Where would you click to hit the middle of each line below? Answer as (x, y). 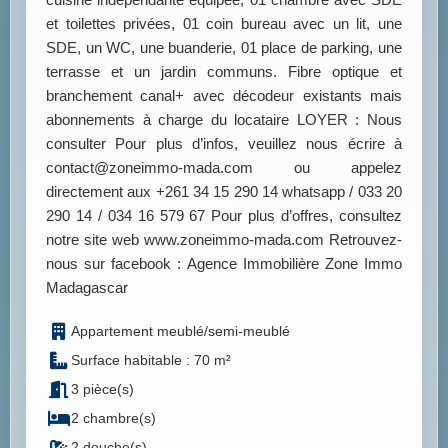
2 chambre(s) (113, 418)
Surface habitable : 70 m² (151, 360)
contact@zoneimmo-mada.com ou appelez (224, 168)
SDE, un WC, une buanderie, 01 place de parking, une (224, 48)
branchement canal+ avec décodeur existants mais (224, 96)
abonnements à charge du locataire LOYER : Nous (224, 120)
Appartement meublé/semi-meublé (180, 331)
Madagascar (87, 288)
